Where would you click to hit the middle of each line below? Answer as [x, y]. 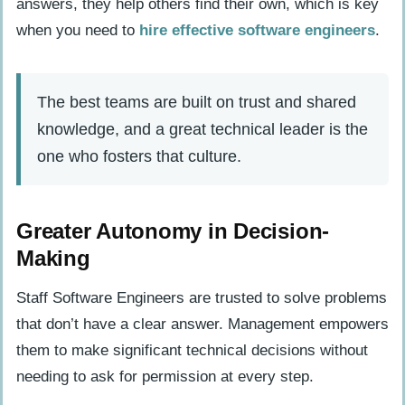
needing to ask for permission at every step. [165, 377]
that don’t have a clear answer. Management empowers [202, 325]
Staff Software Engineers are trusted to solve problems [202, 298]
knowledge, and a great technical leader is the [202, 129]
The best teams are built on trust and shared [197, 102]
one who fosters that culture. [139, 156]
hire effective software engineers [257, 31]
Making [53, 259]
